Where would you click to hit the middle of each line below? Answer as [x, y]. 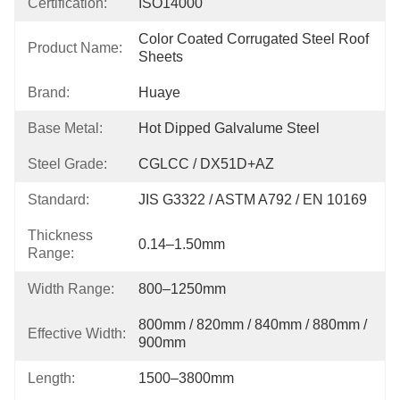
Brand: [49, 92]
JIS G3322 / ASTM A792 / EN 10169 [253, 200]
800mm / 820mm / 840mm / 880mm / [253, 325]
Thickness [60, 235]
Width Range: [71, 289]
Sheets [161, 57]
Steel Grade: [67, 164]
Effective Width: [77, 333]
